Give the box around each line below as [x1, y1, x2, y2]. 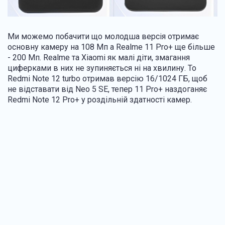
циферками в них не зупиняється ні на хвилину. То [8, 63, 196, 73]
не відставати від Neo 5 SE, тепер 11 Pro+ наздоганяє [8, 84, 207, 94]
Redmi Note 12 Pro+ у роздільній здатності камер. [8, 95, 194, 105]
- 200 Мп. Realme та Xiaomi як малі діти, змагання [8, 53, 190, 63]
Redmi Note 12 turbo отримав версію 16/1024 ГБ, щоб [8, 74, 207, 84]
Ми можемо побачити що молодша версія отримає [8, 32, 199, 42]
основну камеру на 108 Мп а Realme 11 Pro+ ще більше [8, 42, 215, 52]
